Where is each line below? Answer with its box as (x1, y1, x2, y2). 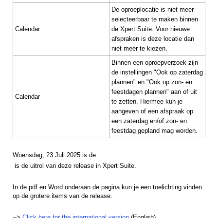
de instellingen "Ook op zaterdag (111, 69, 203, 76)
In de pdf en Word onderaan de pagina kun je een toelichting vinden (13, 183, 202, 191)
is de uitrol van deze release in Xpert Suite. (13, 162, 136, 170)
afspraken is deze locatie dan (111, 35, 194, 43)
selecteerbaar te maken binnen (111, 16, 198, 23)
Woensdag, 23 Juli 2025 (13, 151, 80, 159)
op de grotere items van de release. (13, 192, 112, 200)
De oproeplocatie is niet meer (111, 6, 194, 14)
